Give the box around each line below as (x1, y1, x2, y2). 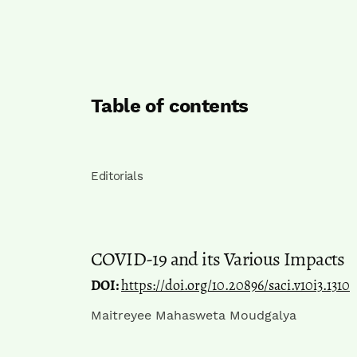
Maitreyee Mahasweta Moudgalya (91, 308, 296, 324)
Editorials (91, 169, 143, 184)
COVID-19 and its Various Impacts (91, 246, 345, 273)
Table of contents (91, 94, 249, 117)
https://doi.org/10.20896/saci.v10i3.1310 (121, 276, 350, 296)
